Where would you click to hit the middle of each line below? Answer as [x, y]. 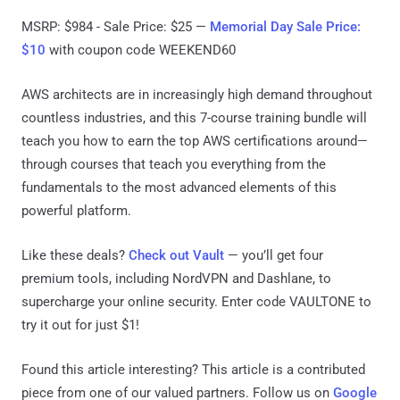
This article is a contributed [283, 370]
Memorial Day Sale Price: [285, 27]
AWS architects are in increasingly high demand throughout [197, 95]
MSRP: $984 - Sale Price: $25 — [116, 27]
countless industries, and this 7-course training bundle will [194, 118]
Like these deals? [75, 256]
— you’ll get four [274, 256]
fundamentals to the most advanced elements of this [179, 188]
